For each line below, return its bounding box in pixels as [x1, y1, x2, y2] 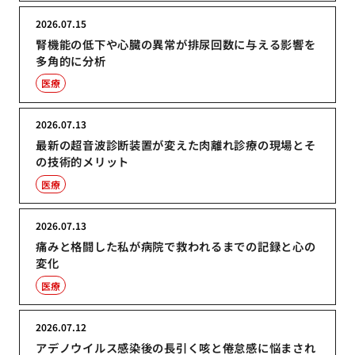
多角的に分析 [36, 52, 106, 69]
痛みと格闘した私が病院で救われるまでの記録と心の [36, 238, 316, 255]
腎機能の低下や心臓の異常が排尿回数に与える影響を [36, 35, 316, 52]
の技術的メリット [36, 153, 129, 170]
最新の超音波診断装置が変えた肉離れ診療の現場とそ [36, 136, 316, 154]
